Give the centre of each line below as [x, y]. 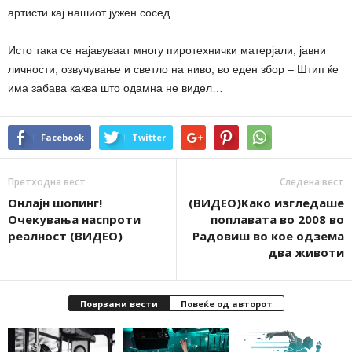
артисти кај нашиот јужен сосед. [90, 13]
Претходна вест [47, 182]
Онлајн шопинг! [55, 203]
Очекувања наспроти [74, 219]
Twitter [149, 137]
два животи [306, 252]
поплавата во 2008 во [277, 219]
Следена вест [312, 182]
